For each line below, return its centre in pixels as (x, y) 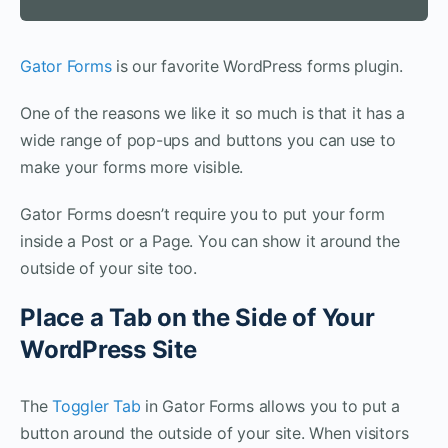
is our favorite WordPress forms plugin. (257, 65)
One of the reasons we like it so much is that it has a (213, 112)
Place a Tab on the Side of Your (197, 317)
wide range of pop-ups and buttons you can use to (208, 139)
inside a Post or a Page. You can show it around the (210, 240)
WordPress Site (108, 349)
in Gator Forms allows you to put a (270, 405)
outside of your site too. (108, 267)
